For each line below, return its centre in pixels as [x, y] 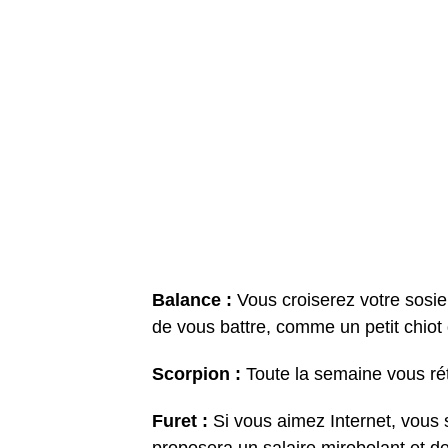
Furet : [180, 421]
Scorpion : [196, 374]
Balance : [194, 300]
